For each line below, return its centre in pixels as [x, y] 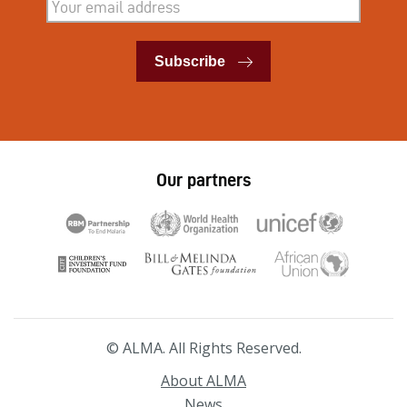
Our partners [203, 180]
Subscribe [190, 62]
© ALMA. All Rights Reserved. [203, 348]
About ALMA [203, 381]
